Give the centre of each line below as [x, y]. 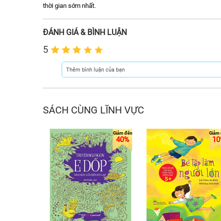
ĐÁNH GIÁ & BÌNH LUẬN [85, 32]
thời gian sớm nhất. [69, 6]
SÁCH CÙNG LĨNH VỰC [93, 110]
